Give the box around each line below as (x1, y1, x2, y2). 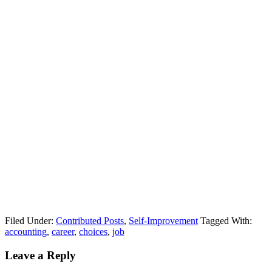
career (52, 226, 74, 237)
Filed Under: (5, 215, 56, 226)
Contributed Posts (56, 215, 124, 226)
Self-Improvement (129, 215, 198, 226)
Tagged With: (200, 215, 252, 226)
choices (79, 226, 107, 237)
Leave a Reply (5, 248, 76, 262)
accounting (5, 226, 47, 237)
